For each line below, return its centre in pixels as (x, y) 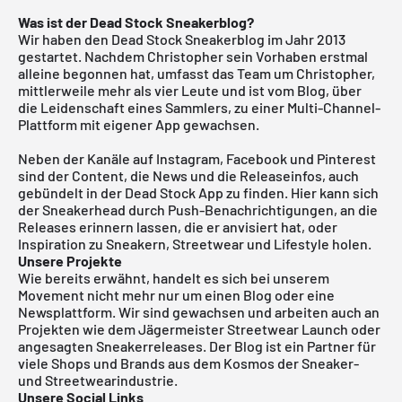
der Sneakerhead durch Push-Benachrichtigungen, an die (198, 209)
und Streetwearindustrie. (98, 380)
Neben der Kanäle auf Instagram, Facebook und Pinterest (197, 158)
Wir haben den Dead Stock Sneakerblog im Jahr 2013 (182, 39)
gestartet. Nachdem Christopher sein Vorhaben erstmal (193, 56)
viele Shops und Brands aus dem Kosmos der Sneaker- (188, 363)
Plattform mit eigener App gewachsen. (139, 124)
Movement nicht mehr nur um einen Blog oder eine (176, 294)
